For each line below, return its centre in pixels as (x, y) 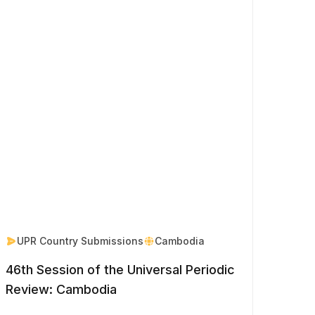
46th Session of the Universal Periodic (120, 269)
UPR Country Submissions (80, 240)
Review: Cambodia (61, 289)
